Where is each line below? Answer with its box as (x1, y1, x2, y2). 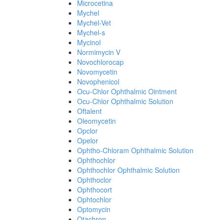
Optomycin (77, 204, 110, 214)
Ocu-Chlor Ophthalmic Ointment (77, 86, 177, 96)
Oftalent (77, 106, 102, 116)
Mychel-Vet (77, 18, 111, 27)
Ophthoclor (77, 175, 111, 185)
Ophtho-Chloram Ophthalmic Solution (77, 145, 193, 155)
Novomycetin (77, 67, 117, 77)
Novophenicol (77, 77, 119, 86)
